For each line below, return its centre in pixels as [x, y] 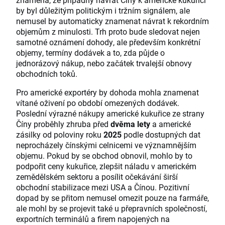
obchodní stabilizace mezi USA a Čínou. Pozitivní [103, 187]
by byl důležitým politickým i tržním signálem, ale [103, 11]
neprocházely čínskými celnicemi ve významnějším [106, 145]
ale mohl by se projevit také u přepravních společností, [111, 208]
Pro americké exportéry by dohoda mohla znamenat [107, 92]
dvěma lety [130, 124]
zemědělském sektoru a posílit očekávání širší [97, 177]
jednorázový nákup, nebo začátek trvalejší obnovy [104, 63]
